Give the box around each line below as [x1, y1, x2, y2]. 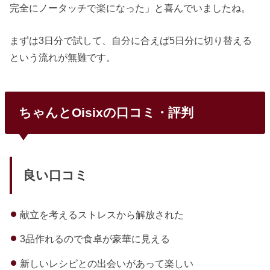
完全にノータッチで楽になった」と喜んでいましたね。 [10, 2, 251, 13]
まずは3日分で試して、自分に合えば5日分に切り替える [10, 35, 253, 46]
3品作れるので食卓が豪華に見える [19, 233, 170, 245]
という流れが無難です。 [10, 52, 116, 63]
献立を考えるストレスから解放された [19, 209, 184, 220]
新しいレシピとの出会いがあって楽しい [19, 257, 193, 269]
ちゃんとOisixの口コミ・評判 [18, 105, 193, 120]
